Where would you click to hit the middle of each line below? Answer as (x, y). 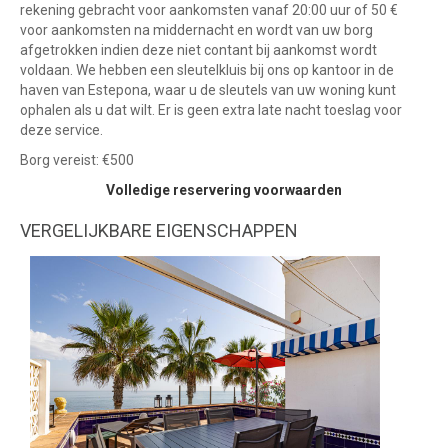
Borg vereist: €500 (77, 160)
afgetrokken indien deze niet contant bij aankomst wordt (198, 50)
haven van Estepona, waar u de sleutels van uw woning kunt (208, 90)
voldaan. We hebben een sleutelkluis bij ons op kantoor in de (207, 70)
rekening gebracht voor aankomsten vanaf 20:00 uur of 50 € (209, 10)
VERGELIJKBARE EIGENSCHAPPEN (159, 231)
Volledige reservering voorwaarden (224, 190)
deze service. (61, 130)
